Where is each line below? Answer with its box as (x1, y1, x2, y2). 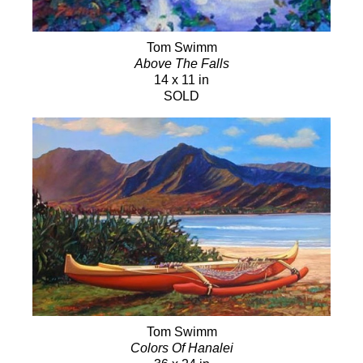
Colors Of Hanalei (130, 341, 233, 356)
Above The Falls (134, 56, 229, 70)
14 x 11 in (154, 72, 209, 87)
